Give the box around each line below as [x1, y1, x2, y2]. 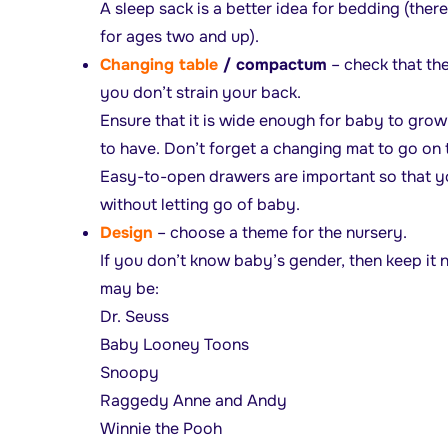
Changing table [99, 53, 218, 75]
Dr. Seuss [99, 305, 169, 327]
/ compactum [217, 53, 327, 75]
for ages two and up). [99, 25, 259, 47]
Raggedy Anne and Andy [99, 389, 287, 411]
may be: [99, 277, 159, 299]
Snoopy [99, 361, 159, 383]
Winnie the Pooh [99, 417, 222, 439]
